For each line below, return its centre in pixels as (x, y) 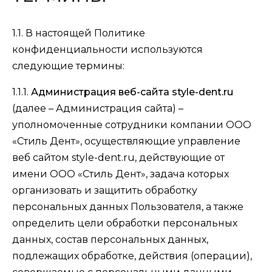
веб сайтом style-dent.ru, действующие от (118, 158)
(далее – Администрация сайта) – (98, 108)
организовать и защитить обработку (105, 190)
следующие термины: (68, 66)
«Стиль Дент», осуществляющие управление (126, 141)
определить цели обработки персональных (125, 223)
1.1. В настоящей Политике (79, 33)
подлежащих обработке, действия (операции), (132, 256)
